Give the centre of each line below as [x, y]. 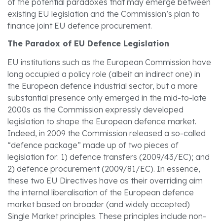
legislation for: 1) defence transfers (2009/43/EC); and [109, 157]
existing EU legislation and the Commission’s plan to [104, 14]
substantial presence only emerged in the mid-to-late [107, 97]
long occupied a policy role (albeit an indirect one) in [104, 74]
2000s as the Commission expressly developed [95, 109]
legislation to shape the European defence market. [102, 121]
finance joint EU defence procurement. [80, 26]
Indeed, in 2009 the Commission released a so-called [107, 133]
